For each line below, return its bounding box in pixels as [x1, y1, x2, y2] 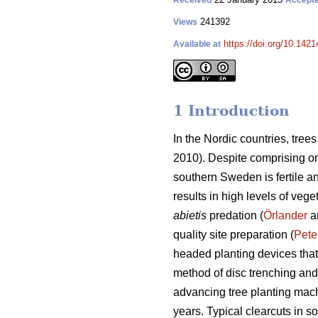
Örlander [263, 209, 307, 222]
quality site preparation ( [173, 229, 294, 241]
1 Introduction [173, 102, 290, 120]
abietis [173, 209, 207, 222]
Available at [173, 39, 221, 49]
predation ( [207, 209, 263, 222]
